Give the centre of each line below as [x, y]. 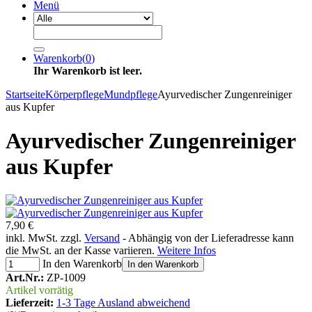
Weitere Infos [187, 251]
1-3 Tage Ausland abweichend [123, 303]
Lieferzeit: [30, 303]
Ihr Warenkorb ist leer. [88, 70]
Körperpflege [75, 94]
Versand [102, 238]
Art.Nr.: [25, 278]
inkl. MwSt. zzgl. [45, 238]
